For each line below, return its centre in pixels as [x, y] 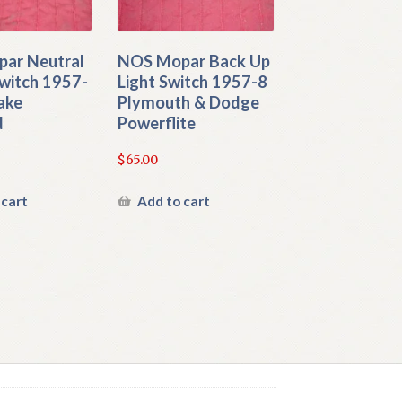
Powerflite [157, 123]
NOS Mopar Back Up [194, 61]
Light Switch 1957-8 [193, 82]
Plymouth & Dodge [189, 103]
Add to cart [174, 201]
